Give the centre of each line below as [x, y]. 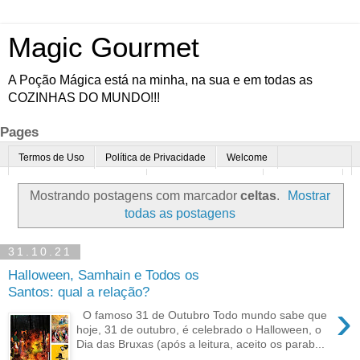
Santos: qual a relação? [79, 292]
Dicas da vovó [209, 203]
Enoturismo [44, 203]
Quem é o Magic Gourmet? [78, 180]
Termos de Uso [51, 158]
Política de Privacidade [155, 158]
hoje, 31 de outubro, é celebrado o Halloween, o [199, 329]
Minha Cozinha [123, 203]
